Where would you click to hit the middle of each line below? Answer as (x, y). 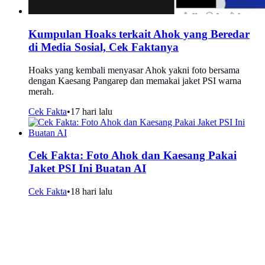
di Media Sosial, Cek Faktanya (104, 47)
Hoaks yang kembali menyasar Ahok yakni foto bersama (134, 70)
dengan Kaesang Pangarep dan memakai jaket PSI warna (135, 80)
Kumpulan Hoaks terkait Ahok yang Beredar (139, 34)
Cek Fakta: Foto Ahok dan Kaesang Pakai (132, 156)
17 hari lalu (91, 111)
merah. (41, 91)
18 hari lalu (91, 191)
